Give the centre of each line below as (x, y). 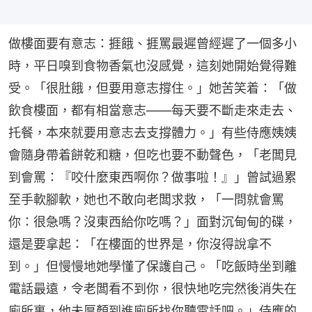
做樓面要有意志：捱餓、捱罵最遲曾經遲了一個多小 (153, 44)
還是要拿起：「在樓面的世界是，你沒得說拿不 (140, 244)
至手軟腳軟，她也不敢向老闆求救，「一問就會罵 (146, 200)
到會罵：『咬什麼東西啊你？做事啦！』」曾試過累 (153, 178)
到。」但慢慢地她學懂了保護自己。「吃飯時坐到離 (153, 267)
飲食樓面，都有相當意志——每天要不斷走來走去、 (153, 111)
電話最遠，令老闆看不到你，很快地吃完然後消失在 (153, 289)
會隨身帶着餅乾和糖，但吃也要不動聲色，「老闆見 (153, 155)
